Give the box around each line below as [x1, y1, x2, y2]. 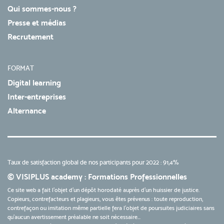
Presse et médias [7, 18, 66, 28]
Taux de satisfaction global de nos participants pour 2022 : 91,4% [7, 158, 179, 166]
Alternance [7, 106, 46, 116]
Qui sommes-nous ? [7, 4, 76, 14]
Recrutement [7, 32, 53, 42]
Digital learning [7, 78, 61, 88]
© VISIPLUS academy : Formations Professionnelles [7, 172, 187, 182]
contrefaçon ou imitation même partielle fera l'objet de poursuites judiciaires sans [7, 204, 214, 212]
